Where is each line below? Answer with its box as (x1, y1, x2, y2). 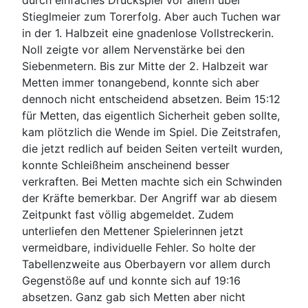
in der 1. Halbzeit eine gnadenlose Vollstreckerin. (22, 26, 274, 40)
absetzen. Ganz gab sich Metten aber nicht (22, 290, 245, 304)
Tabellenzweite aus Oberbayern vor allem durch (22, 257, 270, 271)
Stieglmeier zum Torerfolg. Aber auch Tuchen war (22, 10, 280, 23)
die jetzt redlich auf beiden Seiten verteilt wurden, (22, 142, 283, 155)
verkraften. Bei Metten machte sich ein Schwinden (22, 175, 282, 188)
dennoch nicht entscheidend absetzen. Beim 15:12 (22, 92, 280, 106)
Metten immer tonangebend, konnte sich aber (22, 76, 259, 89)
